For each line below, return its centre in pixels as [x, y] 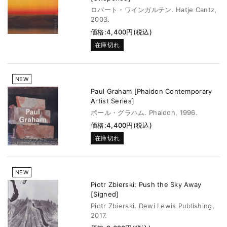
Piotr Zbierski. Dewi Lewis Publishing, [153, 206]
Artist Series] [113, 101]
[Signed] [105, 194]
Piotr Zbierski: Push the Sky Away [146, 184]
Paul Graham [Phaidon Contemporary [152, 91]
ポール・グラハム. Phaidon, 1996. [144, 112]
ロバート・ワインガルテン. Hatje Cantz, [154, 10]
